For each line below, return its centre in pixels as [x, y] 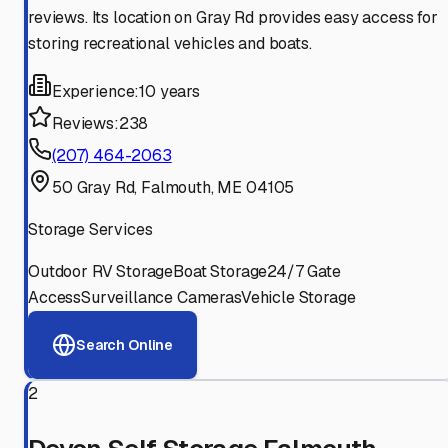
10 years [169, 92]
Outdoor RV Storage [101, 272]
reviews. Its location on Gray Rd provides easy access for [233, 18]
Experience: [96, 92]
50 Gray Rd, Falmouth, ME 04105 [173, 188]
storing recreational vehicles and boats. [170, 44]
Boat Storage [220, 272]
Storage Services [90, 230]
